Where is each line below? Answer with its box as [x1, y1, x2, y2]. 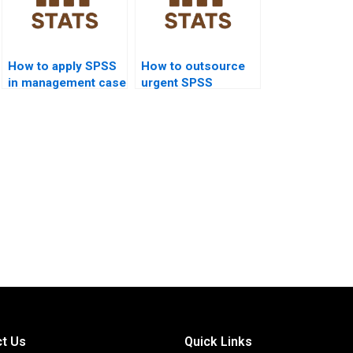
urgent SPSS [141, 76, 213, 91]
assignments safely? [141, 92, 259, 107]
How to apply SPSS [8, 59, 117, 74]
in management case [8, 76, 126, 91]
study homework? [8, 92, 110, 107]
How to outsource [141, 59, 245, 74]
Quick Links [184, 334, 252, 350]
